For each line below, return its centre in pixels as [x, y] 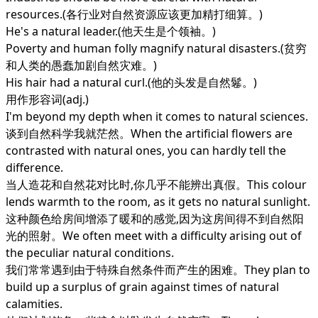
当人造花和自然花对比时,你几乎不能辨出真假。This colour [156, 185]
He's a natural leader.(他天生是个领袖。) [111, 31]
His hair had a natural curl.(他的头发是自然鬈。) [131, 82]
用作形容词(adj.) [47, 99]
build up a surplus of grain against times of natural [142, 287]
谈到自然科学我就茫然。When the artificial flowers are [149, 133]
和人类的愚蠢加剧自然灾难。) [81, 65]
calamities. [34, 304]
